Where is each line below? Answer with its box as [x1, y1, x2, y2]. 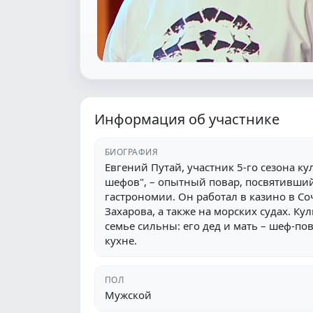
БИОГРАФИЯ [105, 145, 159, 158]
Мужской [105, 287, 152, 302]
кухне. [105, 233, 137, 247]
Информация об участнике [94, 109, 279, 129]
